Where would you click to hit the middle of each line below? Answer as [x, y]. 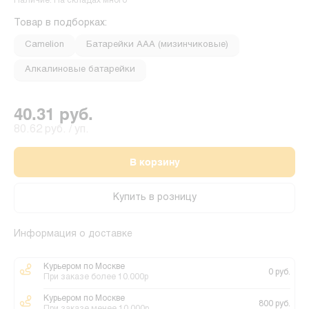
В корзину [154, 162]
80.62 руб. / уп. [51, 129]
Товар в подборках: [60, 23]
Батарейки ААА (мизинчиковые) [157, 45]
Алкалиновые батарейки [80, 70]
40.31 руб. [53, 114]
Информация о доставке [73, 234]
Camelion [44, 45]
